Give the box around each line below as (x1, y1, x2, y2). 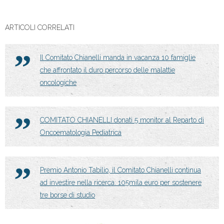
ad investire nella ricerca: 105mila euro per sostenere (40, 178, 201, 186)
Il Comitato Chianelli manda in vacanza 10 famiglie (40, 53, 195, 61)
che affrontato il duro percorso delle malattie (40, 66, 175, 74)
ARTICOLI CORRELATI (5, 23, 74, 31)
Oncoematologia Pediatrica (40, 128, 121, 136)
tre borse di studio (40, 191, 95, 199)
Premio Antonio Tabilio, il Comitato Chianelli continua (40, 166, 201, 174)
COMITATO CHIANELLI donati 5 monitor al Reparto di (40, 116, 204, 124)
